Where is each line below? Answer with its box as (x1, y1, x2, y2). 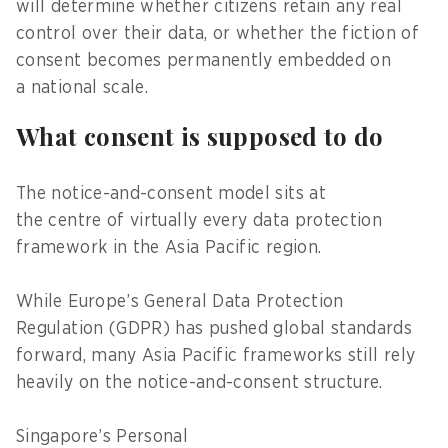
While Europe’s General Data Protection (16, 292, 344, 311)
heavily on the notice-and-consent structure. (16, 373, 394, 392)
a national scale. (16, 78, 154, 97)
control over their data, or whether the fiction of (16, 24, 419, 43)
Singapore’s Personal (16, 427, 189, 446)
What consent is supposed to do (16, 119, 391, 152)
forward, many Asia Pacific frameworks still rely (16, 346, 416, 365)
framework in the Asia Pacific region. (16, 238, 333, 257)
